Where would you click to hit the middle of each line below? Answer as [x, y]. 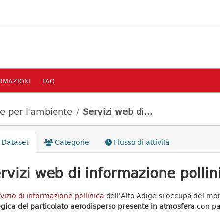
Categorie [71, 142]
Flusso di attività [141, 142]
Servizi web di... [118, 111]
